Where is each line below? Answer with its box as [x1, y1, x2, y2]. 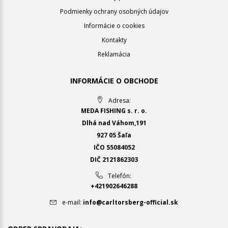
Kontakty [101, 36, 127, 45]
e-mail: [62, 198, 81, 207]
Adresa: [108, 96, 131, 105]
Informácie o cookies [83, 21, 145, 31]
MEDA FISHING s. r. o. [81, 106, 147, 116]
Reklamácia [98, 50, 130, 59]
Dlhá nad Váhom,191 [81, 119, 147, 128]
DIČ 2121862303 [90, 155, 138, 164]
